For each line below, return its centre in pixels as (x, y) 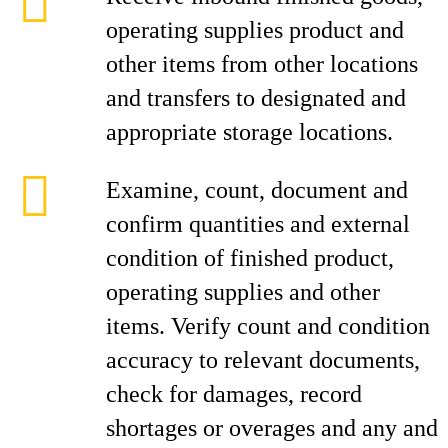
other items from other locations (262, 64)
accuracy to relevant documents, (263, 360)
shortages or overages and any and (272, 428)
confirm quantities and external (258, 224)
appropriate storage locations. (249, 132)
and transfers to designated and (256, 98)
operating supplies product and (255, 30)
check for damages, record (234, 394)
